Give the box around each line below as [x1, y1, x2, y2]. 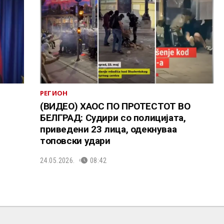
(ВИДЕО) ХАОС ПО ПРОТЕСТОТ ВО [39, 100, 190, 112]
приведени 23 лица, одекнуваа [39, 123, 177, 135]
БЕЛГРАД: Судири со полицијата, [39, 111, 186, 123]
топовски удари [39, 134, 110, 146]
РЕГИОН [39, 88, 68, 97]
